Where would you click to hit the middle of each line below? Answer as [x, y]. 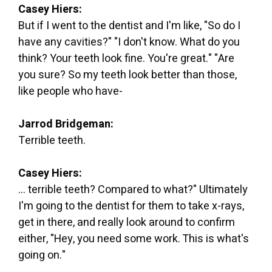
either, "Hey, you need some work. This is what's [134, 239]
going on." [42, 255]
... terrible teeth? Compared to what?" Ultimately [133, 189]
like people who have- [70, 91]
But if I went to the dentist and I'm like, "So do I [129, 25]
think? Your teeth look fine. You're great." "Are [126, 58]
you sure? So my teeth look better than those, [127, 75]
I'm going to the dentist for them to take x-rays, [131, 206]
